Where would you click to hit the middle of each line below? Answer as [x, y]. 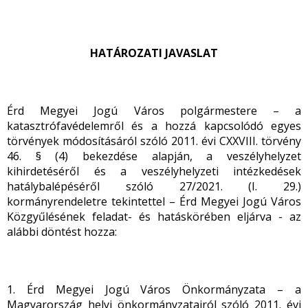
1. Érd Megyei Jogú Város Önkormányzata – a [154, 289]
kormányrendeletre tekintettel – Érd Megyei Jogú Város [154, 201]
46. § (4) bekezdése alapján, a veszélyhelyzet [154, 156]
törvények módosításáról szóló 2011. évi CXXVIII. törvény [154, 141]
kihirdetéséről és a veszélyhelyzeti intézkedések [154, 171]
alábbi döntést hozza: [62, 232]
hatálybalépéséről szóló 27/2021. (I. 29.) [154, 186]
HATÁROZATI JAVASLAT [154, 53]
